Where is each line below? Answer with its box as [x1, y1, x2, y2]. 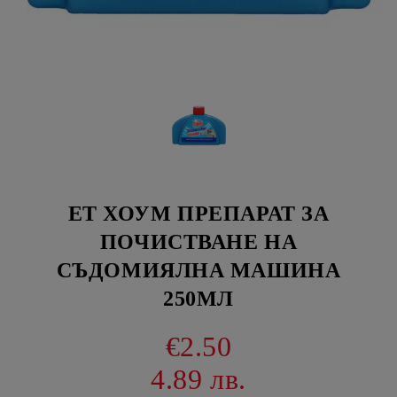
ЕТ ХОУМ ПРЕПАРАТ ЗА [67, 202, 330, 225]
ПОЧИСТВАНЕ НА [99, 230, 298, 253]
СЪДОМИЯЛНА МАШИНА [56, 259, 341, 282]
